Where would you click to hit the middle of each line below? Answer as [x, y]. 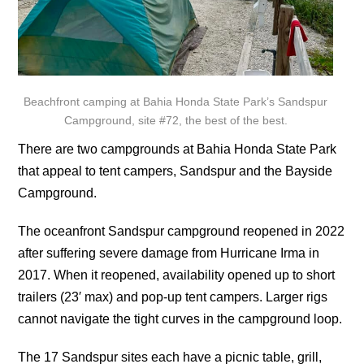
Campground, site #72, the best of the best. [175, 120]
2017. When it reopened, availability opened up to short [177, 275]
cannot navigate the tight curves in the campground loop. [180, 318]
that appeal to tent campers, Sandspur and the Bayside [175, 171]
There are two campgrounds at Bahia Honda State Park [178, 149]
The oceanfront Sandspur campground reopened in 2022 [182, 231]
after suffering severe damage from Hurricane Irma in [169, 253]
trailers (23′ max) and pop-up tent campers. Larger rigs [173, 297]
